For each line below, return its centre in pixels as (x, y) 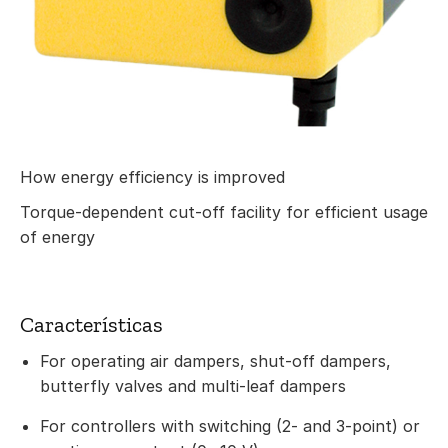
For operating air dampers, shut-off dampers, (215, 361)
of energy (57, 237)
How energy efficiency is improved (152, 177)
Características (91, 325)
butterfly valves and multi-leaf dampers (193, 386)
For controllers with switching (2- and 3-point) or (230, 426)
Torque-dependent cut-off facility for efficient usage (224, 212)
